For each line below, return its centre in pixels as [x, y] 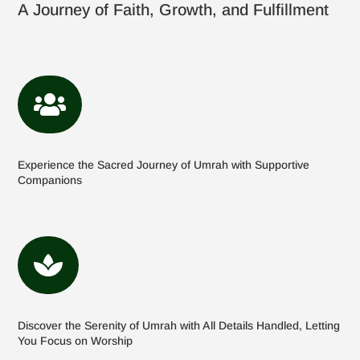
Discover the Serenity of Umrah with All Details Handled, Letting [179, 326]
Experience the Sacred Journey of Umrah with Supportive [164, 165]
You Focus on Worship [76, 341]
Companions [50, 180]
